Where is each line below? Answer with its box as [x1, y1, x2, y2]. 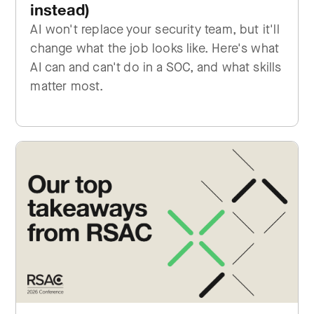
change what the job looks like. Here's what [30, 40, 280, 57]
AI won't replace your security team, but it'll [30, 21, 280, 38]
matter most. [30, 78, 104, 95]
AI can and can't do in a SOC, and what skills [30, 59, 282, 76]
